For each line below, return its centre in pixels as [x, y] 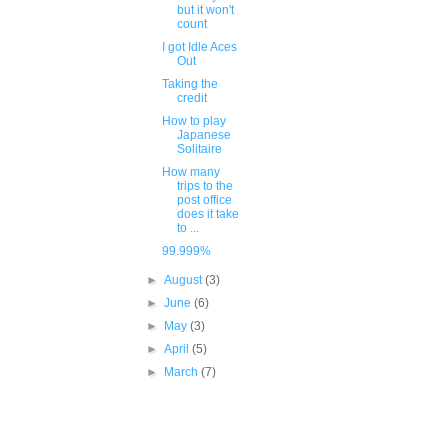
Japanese [203, 135]
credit [191, 98]
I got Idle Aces [199, 47]
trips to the [204, 186]
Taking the [189, 84]
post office [204, 200]
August [185, 280]
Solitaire [199, 149]
